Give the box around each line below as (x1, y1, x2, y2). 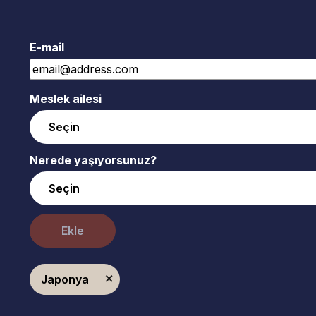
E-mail (29, 40, 64, 54)
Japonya (40, 272, 89, 286)
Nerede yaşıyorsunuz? (29, 153, 157, 167)
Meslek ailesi (29, 92, 102, 106)
